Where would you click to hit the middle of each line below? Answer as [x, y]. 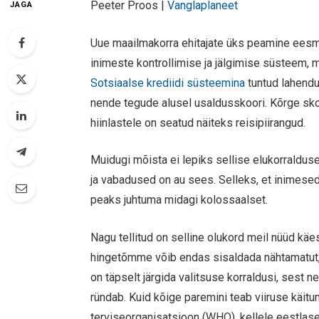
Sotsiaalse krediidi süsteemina [168, 83]
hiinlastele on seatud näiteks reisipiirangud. [198, 122]
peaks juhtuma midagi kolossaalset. [179, 200]
